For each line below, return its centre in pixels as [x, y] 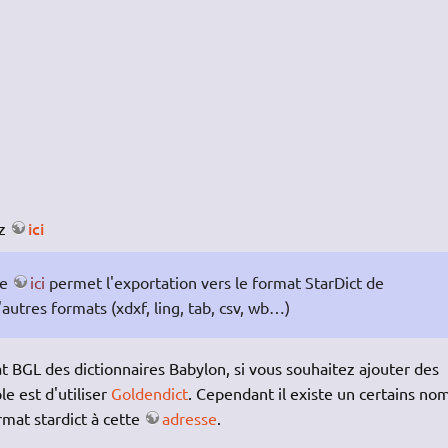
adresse [189, 418]
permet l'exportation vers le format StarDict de [214, 282]
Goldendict [149, 393]
